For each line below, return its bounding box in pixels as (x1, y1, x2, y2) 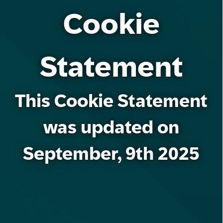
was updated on (43, 117, 179, 137)
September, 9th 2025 (23, 143, 200, 164)
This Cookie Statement (15, 91, 208, 111)
